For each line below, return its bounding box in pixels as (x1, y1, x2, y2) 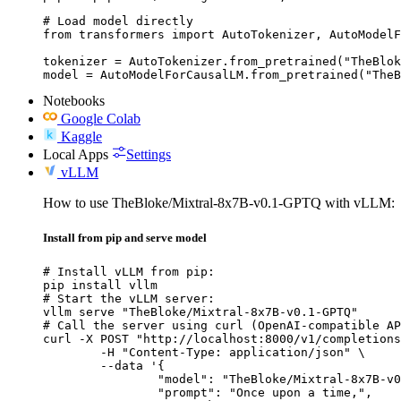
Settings (126, 146, 171, 162)
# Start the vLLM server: (43, 292, 215, 306)
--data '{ (43, 359, 100, 373)
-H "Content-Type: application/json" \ (43, 346, 100, 360)
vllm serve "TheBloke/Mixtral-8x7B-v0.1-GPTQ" (43, 305, 358, 320)
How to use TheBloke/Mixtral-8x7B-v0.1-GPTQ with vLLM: (43, 194, 395, 210)
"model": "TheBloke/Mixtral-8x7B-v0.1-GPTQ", (43, 372, 158, 387)
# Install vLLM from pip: (43, 265, 215, 279)
